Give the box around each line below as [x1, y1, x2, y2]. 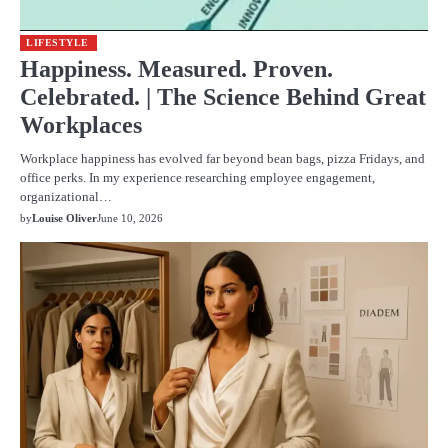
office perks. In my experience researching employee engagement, [20, 169, 375, 185]
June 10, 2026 [97, 211, 163, 224]
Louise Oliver [32, 211, 97, 224]
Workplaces [20, 111, 142, 138]
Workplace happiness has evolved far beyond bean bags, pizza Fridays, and [20, 150, 425, 166]
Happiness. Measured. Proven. [20, 55, 333, 82]
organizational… [20, 188, 112, 204]
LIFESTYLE [26, 36, 89, 48]
